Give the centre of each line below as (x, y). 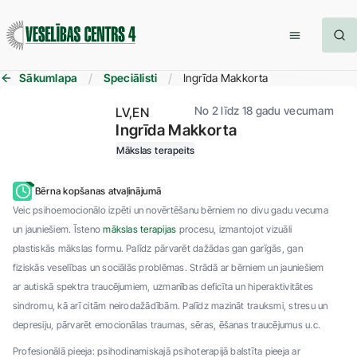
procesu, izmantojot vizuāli (234, 229)
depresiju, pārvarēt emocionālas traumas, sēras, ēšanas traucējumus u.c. (167, 325)
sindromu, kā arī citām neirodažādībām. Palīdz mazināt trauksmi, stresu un (171, 306)
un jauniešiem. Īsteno (58, 229)
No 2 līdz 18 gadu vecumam (264, 110)
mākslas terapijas (140, 229)
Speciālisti (130, 78)
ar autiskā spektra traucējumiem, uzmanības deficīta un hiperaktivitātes (163, 286)
